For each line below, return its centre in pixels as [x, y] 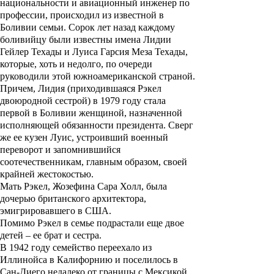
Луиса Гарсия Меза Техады [129, 52]
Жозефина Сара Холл [97, 187]
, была [154, 187]
